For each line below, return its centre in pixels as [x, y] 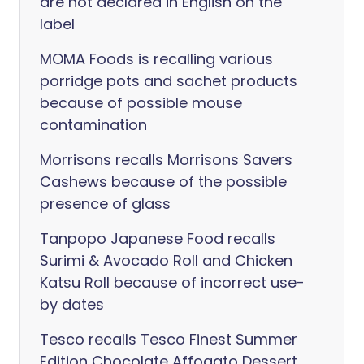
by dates [72, 304]
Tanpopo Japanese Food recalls [158, 238]
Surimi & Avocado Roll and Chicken [166, 260]
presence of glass [105, 204]
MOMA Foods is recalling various [156, 59]
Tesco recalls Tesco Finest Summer [169, 339]
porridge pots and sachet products [169, 81]
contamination [93, 125]
